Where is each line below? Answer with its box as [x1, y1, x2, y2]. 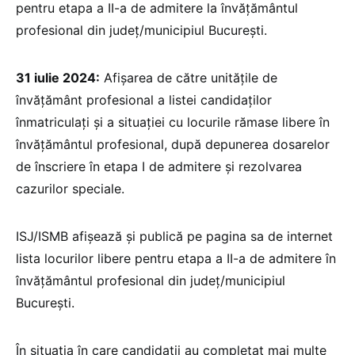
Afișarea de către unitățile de [100, 70, 277, 86]
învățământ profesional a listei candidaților [16, 92, 272, 109]
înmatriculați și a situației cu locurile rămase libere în [16, 114, 330, 131]
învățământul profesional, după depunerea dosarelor [16, 136, 330, 153]
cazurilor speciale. [16, 181, 124, 197]
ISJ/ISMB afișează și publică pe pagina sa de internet [16, 228, 333, 245]
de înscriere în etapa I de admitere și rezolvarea [16, 158, 302, 175]
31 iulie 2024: [16, 70, 100, 86]
